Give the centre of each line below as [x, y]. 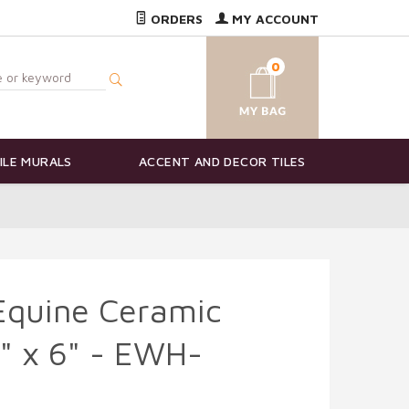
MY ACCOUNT [273, 19]
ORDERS [175, 19]
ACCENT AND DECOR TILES [222, 162]
